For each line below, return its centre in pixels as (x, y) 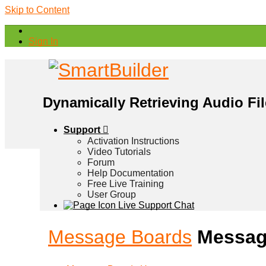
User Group (112, 194)
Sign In (43, 41)
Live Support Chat (155, 205)
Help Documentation (131, 173)
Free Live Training (126, 183)
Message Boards (120, 237)
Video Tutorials (119, 151)
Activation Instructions (133, 141)
